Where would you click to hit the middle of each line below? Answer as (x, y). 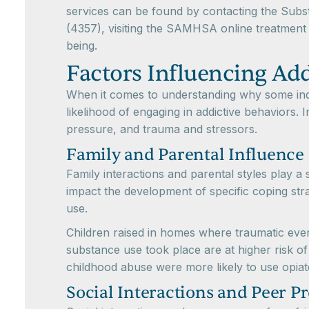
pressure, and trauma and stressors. (162, 129)
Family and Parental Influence (185, 154)
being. (82, 45)
